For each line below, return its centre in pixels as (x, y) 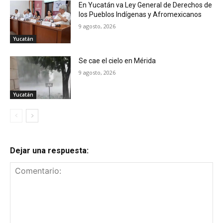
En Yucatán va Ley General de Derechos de (146, 5)
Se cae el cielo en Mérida (117, 61)
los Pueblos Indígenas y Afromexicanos (140, 15)
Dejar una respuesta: (49, 150)
